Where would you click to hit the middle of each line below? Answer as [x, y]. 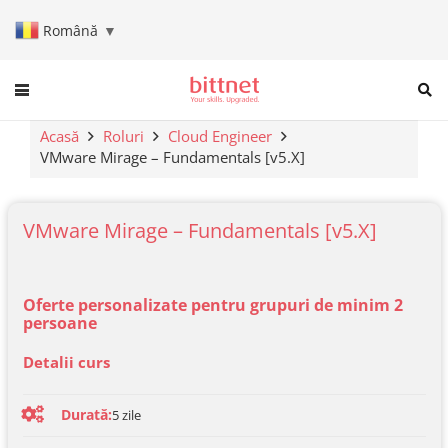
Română [70, 30]
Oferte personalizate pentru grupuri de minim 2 [212, 304]
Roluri [123, 136]
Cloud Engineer [220, 136]
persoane [59, 322]
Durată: [86, 414]
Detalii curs [66, 361]
